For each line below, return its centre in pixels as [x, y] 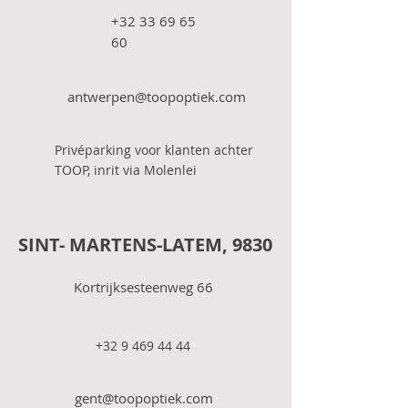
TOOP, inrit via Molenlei [126, 169]
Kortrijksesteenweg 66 [145, 286]
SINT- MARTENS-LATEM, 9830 [145, 244]
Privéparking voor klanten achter [154, 149]
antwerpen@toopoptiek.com [157, 96]
